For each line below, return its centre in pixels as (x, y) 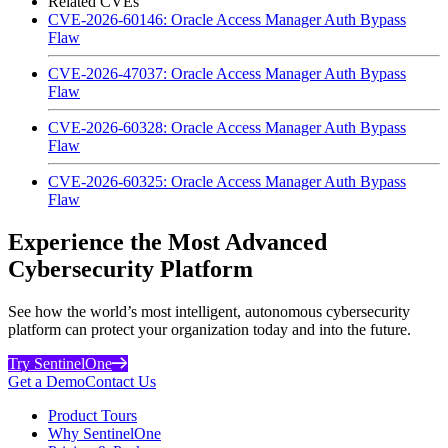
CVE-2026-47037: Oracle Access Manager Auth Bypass (227, 73)
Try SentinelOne (60, 363)
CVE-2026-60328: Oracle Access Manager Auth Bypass (227, 127)
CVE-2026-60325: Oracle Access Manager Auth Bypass (227, 181)
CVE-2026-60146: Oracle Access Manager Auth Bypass (227, 19)
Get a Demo (46, 381)
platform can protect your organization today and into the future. (209, 329)
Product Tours (92, 415)
